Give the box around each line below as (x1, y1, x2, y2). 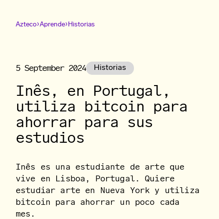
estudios (16, 128, 85, 147)
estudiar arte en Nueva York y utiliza (16, 185, 199, 196)
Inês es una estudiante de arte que (16, 161, 185, 172)
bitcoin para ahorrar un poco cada (16, 197, 180, 207)
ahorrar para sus (16, 112, 153, 131)
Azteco (16, 21, 37, 28)
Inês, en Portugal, (16, 81, 171, 100)
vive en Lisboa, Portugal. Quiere (16, 173, 175, 184)
